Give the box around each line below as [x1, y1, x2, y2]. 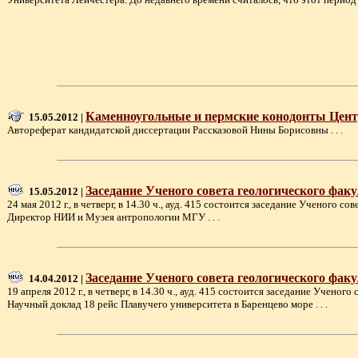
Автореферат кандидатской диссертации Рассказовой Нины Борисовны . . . [7, 124, 343, 136]
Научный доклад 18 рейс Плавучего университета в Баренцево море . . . [7, 298, 328, 310]
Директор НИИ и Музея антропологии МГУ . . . [7, 211, 220, 223]
